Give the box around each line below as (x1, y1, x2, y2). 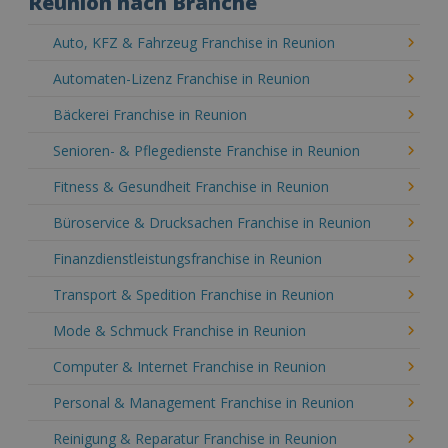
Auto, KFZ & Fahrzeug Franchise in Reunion (53, 33, 335, 52)
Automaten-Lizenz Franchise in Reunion (53, 69, 310, 88)
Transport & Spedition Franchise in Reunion (53, 285, 334, 304)
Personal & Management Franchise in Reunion (53, 393, 354, 412)
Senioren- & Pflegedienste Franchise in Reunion (53, 141, 360, 160)
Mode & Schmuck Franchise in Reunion (53, 321, 306, 340)
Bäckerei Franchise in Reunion (53, 105, 247, 124)
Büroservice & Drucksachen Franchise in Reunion (53, 213, 371, 232)
